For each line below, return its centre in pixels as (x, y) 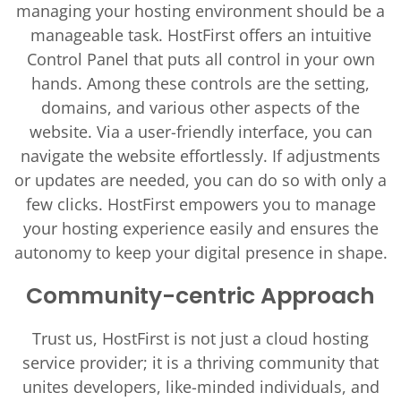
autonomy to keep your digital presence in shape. (200, 252)
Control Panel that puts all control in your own (200, 59)
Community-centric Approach (200, 296)
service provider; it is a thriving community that (200, 363)
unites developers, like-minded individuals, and (200, 387)
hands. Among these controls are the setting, (200, 83)
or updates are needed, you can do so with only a (200, 180)
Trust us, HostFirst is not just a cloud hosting (200, 338)
